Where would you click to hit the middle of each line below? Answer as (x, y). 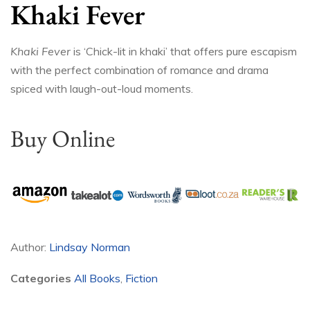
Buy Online (63, 139)
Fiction (142, 279)
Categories (41, 279)
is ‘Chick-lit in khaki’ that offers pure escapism (184, 52)
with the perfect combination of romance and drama (139, 70)
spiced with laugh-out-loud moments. (102, 89)
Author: (28, 247)
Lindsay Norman (90, 247)
